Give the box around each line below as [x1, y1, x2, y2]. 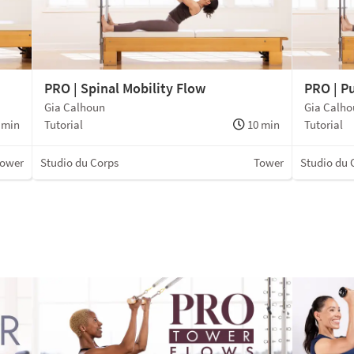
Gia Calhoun [43, 100, 105, 115]
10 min [245, 117, 281, 133]
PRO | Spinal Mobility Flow [43, 79, 205, 98]
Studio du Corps [40, 155, 119, 171]
